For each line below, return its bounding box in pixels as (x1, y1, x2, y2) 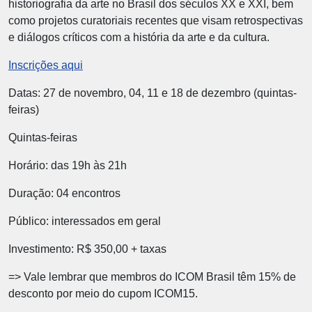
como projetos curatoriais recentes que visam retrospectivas (8, 15, 303, 26)
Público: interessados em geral (8, 215, 161, 227)
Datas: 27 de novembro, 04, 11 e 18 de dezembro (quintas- (8, 87, 297, 99)
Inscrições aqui (8, 59, 83, 71)
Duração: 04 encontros (8, 187, 120, 199)
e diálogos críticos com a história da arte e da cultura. (8, 31, 270, 43)
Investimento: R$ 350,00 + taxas (8, 243, 166, 255)
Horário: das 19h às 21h (8, 159, 127, 171)
